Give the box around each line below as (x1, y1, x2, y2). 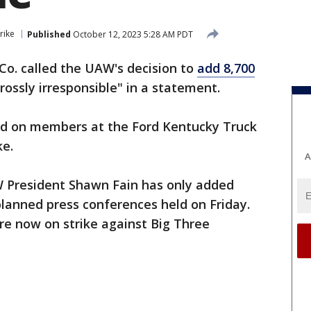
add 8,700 (197, 60, 255, 76)
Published (27, 28, 71, 40)
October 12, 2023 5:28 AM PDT (71, 28, 193, 40)
